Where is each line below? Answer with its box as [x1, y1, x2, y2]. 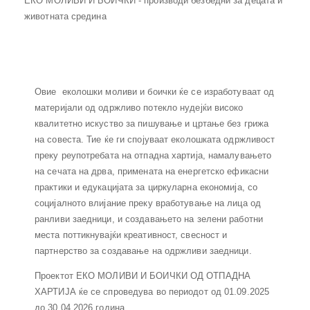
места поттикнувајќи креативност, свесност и [35, 229, 228, 240]
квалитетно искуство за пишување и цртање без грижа [35, 118, 269, 129]
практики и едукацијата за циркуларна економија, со [35, 181, 258, 192]
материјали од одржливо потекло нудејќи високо [35, 102, 244, 113]
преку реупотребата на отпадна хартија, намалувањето [35, 149, 272, 161]
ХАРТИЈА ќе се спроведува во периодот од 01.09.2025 [35, 286, 270, 297]
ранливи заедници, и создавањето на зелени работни [35, 213, 263, 224]
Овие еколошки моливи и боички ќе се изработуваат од [35, 86, 275, 97]
